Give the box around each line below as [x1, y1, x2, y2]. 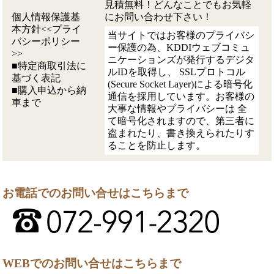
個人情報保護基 [12, 11, 81, 22]
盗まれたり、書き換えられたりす [108, 127, 255, 138]
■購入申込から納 [12, 84, 87, 95]
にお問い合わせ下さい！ [105, 11, 213, 22]
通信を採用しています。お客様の [108, 91, 255, 102]
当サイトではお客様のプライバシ [108, 29, 255, 40]
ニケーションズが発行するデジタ [108, 54, 255, 65]
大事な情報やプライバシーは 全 [108, 103, 248, 114]
